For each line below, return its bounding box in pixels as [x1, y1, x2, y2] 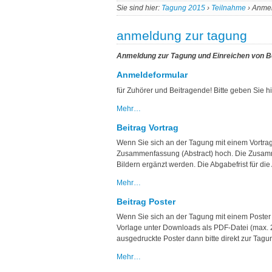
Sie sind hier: [117, 4, 160, 13]
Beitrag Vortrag [117, 122, 178, 132]
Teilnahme [211, 4, 246, 13]
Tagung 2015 [161, 4, 205, 13]
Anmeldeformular [117, 70, 188, 80]
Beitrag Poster [117, 196, 175, 206]
